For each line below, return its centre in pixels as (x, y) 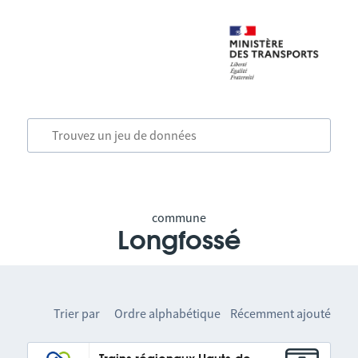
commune (179, 217)
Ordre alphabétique (168, 313)
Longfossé (179, 241)
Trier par (77, 313)
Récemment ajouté (281, 313)
